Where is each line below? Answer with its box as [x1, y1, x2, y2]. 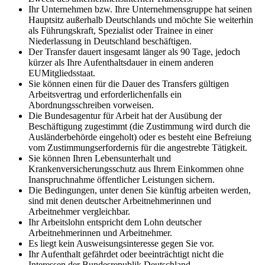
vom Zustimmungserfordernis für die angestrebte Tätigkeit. [28, 143, 247, 153]
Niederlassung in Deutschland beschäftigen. [28, 36, 192, 47]
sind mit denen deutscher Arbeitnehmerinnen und [28, 196, 211, 206]
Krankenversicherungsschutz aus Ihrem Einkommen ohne [28, 164, 244, 174]
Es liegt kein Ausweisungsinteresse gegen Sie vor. [28, 238, 214, 249]
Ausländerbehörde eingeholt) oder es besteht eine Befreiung [28, 132, 251, 143]
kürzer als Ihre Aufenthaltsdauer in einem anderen [28, 57, 214, 68]
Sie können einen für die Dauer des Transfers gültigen [28, 79, 229, 89]
